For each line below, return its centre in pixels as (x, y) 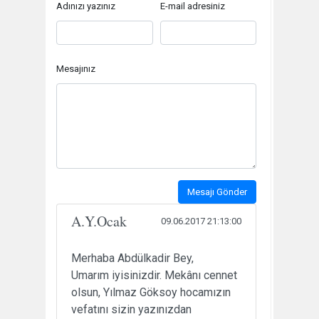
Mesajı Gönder (217, 192)
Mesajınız (76, 68)
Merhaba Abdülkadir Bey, (132, 258)
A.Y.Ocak (99, 221)
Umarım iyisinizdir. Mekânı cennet (154, 275)
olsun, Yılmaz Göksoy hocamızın (151, 292)
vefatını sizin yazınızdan (131, 309)
